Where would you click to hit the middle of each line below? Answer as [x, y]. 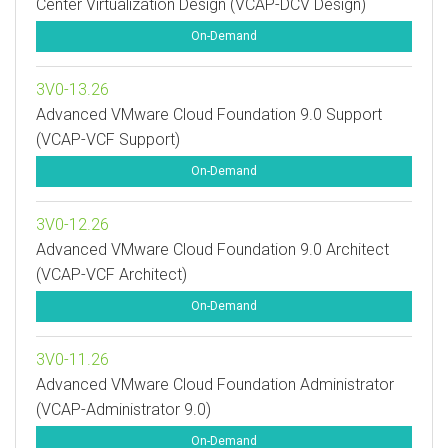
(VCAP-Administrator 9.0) [123, 409]
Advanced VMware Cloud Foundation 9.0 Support [209, 114]
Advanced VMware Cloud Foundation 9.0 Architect [212, 249]
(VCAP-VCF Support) [108, 139]
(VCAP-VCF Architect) [111, 274]
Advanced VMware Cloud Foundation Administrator [215, 384]
